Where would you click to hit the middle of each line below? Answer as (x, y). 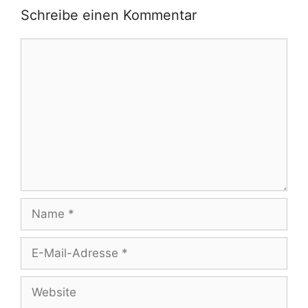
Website (42, 282)
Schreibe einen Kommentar (109, 15)
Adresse (43, 267)
